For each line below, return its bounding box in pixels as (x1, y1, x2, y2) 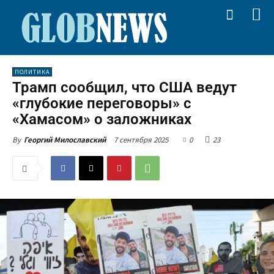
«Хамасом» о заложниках (12, 111, 191, 128)
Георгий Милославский (24, 135, 106, 145)
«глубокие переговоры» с (12, 95, 191, 112)
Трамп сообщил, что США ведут (12, 79, 237, 96)
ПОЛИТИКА (15, 68, 50, 76)
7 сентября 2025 (114, 134, 168, 145)
